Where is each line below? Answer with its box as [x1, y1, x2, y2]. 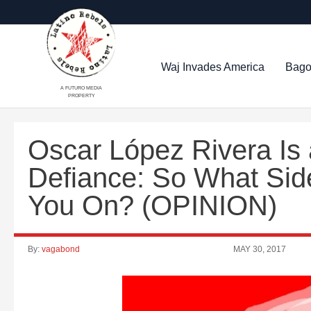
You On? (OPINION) [28, 190, 277, 221]
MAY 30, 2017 [233, 244, 287, 254]
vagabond [42, 244, 80, 254]
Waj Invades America [161, 60, 265, 73]
